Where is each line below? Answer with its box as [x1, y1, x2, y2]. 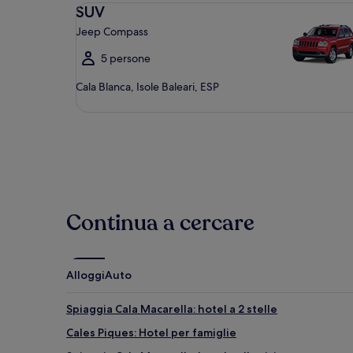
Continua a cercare [66, 208, 255, 238]
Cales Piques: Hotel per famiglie [66, 325, 236, 340]
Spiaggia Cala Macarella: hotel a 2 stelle [66, 302, 277, 316]
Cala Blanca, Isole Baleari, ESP [76, 80, 219, 94]
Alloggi [66, 268, 105, 282]
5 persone [101, 51, 150, 65]
